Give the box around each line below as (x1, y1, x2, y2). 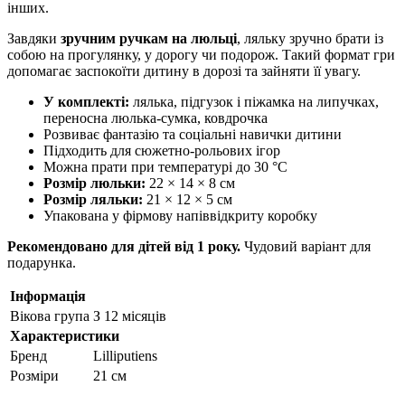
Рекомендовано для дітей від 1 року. (7, 239, 240, 255)
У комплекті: (43, 94, 129, 110)
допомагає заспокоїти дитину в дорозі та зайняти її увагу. (7, 63, 361, 80)
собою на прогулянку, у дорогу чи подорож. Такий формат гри (7, 47, 395, 63)
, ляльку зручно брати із (237, 31, 383, 47)
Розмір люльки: (43, 175, 146, 192)
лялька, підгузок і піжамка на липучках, (129, 94, 379, 110)
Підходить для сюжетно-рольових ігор (43, 143, 280, 159)
